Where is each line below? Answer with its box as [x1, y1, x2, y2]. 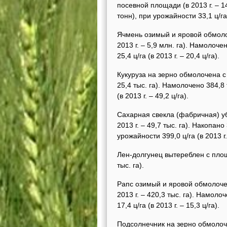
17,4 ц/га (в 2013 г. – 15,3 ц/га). [117, 201, 219, 209]
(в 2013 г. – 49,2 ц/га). [117, 92, 188, 100]
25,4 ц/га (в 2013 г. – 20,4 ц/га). [117, 52, 219, 60]
